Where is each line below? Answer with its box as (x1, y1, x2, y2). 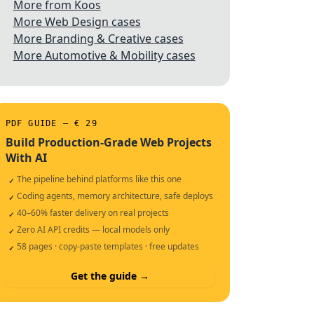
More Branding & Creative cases (13, 31, 184, 46)
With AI (5, 150, 47, 165)
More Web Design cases (13, 14, 141, 29)
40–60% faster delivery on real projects (16, 207, 169, 219)
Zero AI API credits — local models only (16, 224, 170, 235)
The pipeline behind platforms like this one (16, 173, 182, 185)
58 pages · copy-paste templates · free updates (16, 240, 199, 252)
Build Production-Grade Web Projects (5, 135, 212, 150)
